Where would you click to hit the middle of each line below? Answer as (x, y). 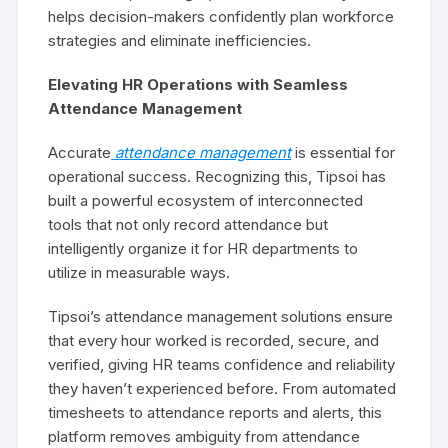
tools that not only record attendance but (188, 224)
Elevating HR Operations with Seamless (198, 84)
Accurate (80, 152)
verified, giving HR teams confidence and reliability (222, 364)
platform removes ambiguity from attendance (204, 436)
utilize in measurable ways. (139, 272)
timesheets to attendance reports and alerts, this (215, 412)
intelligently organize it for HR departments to (203, 248)
